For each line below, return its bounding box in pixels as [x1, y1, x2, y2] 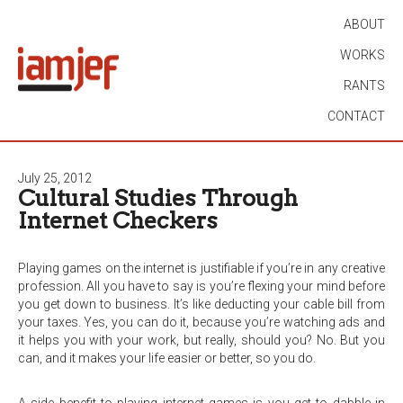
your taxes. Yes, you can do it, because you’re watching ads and [18, 315, 385, 329]
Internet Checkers [18, 207, 218, 234]
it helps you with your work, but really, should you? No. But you [18, 333, 385, 347]
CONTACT [327, 109, 385, 123]
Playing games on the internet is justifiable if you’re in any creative [18, 261, 385, 275]
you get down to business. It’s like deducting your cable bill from [18, 297, 385, 311]
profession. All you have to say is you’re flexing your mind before [18, 279, 385, 293]
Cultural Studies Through [18, 184, 298, 211]
